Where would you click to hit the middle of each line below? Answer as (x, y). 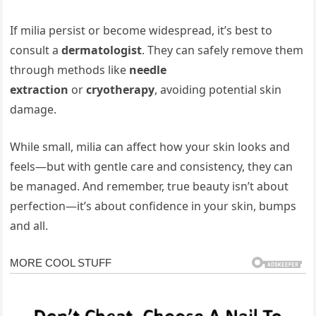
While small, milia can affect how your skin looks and (150, 147)
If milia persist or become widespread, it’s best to (141, 31)
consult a (36, 50)
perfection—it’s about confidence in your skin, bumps (153, 206)
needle (148, 70)
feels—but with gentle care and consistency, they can (152, 167)
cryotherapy (121, 90)
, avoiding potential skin (218, 90)
